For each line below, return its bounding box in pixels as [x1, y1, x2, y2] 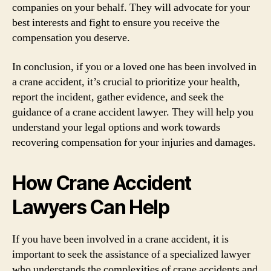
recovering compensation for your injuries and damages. [12, 135, 256, 149]
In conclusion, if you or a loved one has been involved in [12, 59, 256, 74]
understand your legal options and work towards [12, 120, 220, 134]
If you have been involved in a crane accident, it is [12, 232, 229, 246]
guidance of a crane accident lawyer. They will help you [12, 105, 253, 119]
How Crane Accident [12, 171, 192, 195]
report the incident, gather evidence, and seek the [12, 90, 224, 104]
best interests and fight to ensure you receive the [12, 16, 220, 30]
